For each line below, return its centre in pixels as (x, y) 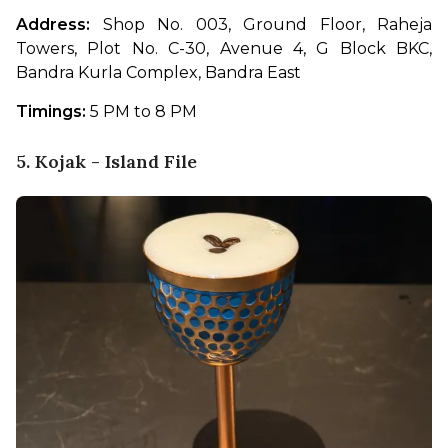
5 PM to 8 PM (141, 111)
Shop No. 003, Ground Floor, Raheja (261, 24)
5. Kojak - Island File (106, 161)
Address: (53, 24)
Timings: (51, 111)
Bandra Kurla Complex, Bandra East (158, 72)
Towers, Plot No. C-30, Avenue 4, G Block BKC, (224, 48)
